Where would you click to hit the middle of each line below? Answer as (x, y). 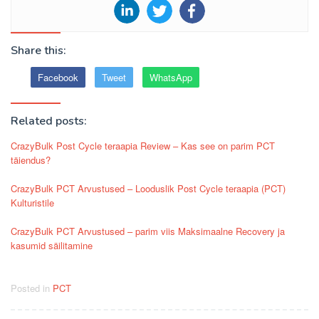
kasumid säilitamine (52, 245)
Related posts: (49, 121)
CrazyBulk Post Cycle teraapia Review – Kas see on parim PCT (143, 145)
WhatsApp (171, 77)
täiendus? (31, 159)
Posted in (32, 288)
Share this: (38, 50)
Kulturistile (32, 202)
